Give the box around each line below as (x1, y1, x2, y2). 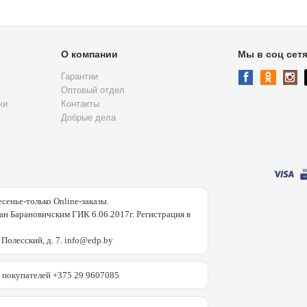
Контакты (61, 99, 99, 110)
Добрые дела (61, 112, 116, 123)
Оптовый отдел (61, 85, 125, 96)
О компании (61, 49, 118, 60)
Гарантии (61, 71, 98, 82)
